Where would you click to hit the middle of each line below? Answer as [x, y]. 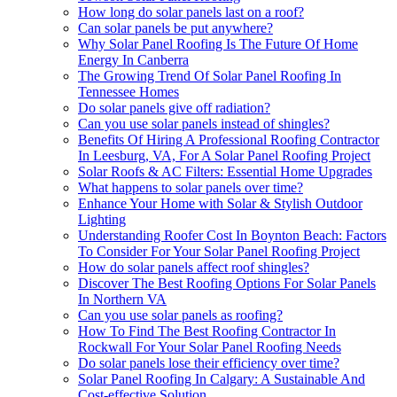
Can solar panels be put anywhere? [175, 28]
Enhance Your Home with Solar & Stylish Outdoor [220, 204]
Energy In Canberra [133, 60]
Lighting [102, 220]
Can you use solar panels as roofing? [180, 315]
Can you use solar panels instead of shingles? [204, 124]
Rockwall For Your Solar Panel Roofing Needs [210, 347]
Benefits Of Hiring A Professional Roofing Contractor [229, 140]
